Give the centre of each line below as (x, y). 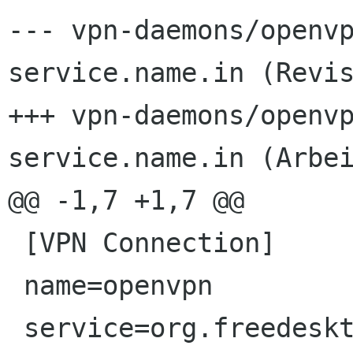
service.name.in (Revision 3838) (126, 73)
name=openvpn (16, 286)
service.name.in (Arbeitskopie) (126, 158)
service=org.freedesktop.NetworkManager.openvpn (16, 328)
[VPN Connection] (16, 243)
